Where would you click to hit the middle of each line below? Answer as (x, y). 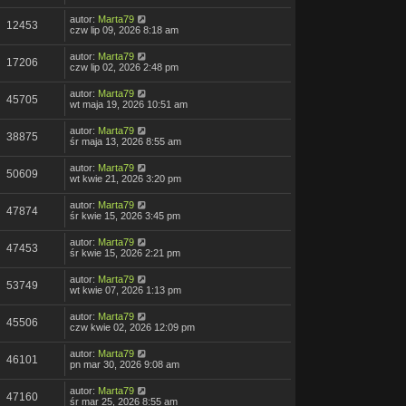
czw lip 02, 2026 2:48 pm (124, 68)
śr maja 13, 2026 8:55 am (126, 142)
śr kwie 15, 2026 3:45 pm (125, 216)
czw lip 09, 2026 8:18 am (124, 30)
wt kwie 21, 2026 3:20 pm (126, 179)
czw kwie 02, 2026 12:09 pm (132, 328)
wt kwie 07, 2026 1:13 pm (126, 290)
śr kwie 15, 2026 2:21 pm (125, 253)
